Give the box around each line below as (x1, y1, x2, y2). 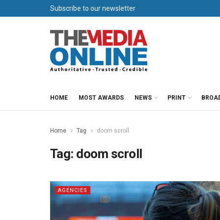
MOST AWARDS (79, 94, 124, 101)
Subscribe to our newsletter (50, 4, 136, 12)
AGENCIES (58, 187, 87, 193)
